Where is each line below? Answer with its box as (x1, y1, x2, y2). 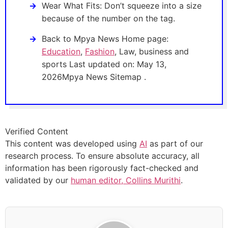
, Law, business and (115, 46, 189, 57)
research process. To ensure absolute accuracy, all (5, 151, 199, 161)
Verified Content (5, 126, 68, 137)
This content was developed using (5, 138, 139, 149)
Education (42, 46, 80, 57)
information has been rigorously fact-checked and (5, 163, 198, 174)
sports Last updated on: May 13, (42, 59, 166, 70)
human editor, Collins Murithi (71, 175, 181, 186)
